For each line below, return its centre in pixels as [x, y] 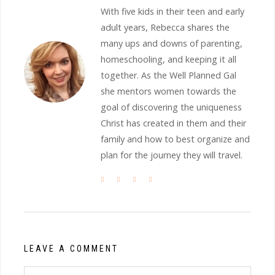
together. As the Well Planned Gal [168, 76]
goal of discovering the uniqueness [171, 107]
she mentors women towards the [168, 91]
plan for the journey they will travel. [172, 155]
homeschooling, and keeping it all [168, 60]
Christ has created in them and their [173, 123]
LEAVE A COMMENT [71, 249]
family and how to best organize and [175, 139]
